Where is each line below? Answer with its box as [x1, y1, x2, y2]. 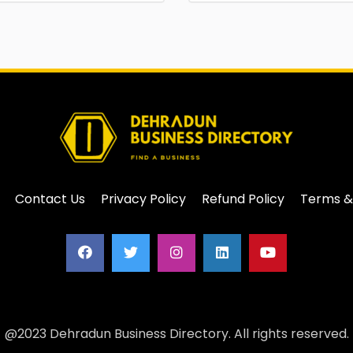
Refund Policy [201, 190, 284, 208]
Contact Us [14, 190, 85, 208]
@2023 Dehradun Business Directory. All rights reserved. [4, 325, 349, 343]
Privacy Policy [100, 190, 186, 208]
